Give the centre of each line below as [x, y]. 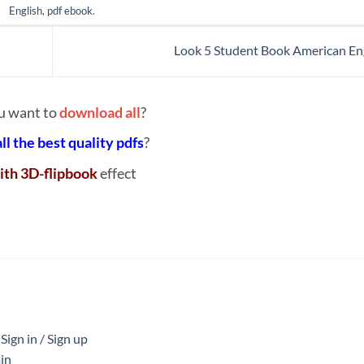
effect [117, 173]
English [26, 10]
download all [100, 112]
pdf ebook [70, 10]
